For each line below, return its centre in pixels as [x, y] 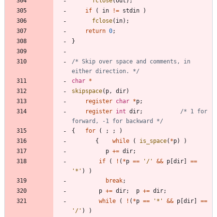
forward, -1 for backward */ [117, 121]
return [95, 31]
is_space [153, 141]
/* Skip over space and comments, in [131, 61]
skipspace [87, 91]
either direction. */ [106, 71]
